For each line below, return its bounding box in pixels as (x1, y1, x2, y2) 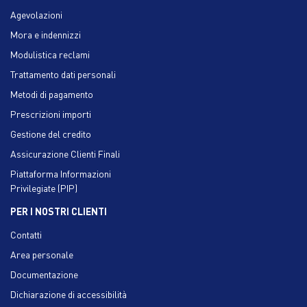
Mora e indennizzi (10, 27, 81, 40)
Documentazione (10, 267, 78, 280)
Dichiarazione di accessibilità (10, 287, 127, 300)
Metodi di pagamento (10, 87, 93, 100)
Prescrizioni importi (10, 107, 91, 120)
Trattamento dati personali (10, 67, 116, 80)
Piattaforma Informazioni (10, 167, 111, 180)
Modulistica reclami (10, 47, 90, 60)
